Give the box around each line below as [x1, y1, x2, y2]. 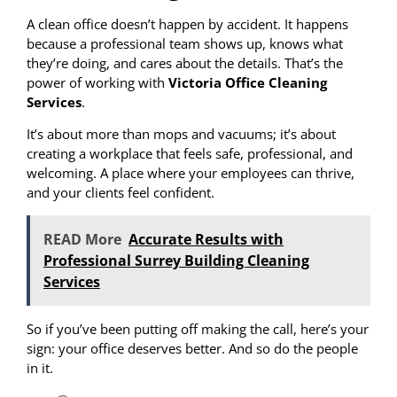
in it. [27, 358, 53, 377]
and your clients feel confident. [27, 183, 214, 202]
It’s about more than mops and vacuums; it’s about [27, 125, 336, 144]
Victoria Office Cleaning [168, 73, 327, 91]
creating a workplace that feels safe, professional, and [27, 144, 353, 163]
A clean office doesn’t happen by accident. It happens [27, 14, 348, 33]
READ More [43, 229, 121, 249]
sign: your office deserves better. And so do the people [27, 339, 358, 357]
